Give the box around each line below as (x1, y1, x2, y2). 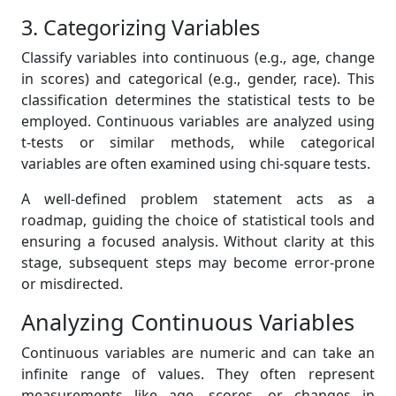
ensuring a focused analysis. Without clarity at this (21, 232, 375, 251)
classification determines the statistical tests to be (21, 90, 375, 110)
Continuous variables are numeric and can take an (21, 343, 375, 362)
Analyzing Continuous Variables (21, 307, 354, 337)
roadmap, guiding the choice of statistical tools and (21, 210, 375, 230)
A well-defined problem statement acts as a (21, 189, 375, 209)
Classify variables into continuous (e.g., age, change (21, 48, 375, 67)
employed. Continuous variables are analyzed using (21, 111, 375, 131)
